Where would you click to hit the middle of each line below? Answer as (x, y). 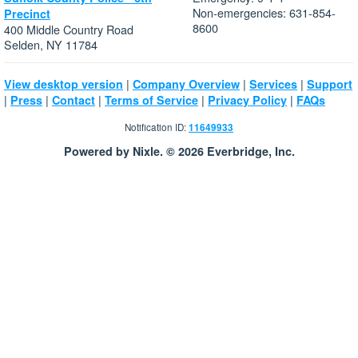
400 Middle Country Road (69, 30)
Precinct (27, 14)
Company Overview (186, 84)
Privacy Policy (247, 100)
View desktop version (64, 84)
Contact (74, 100)
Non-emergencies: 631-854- (264, 13)
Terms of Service (151, 100)
